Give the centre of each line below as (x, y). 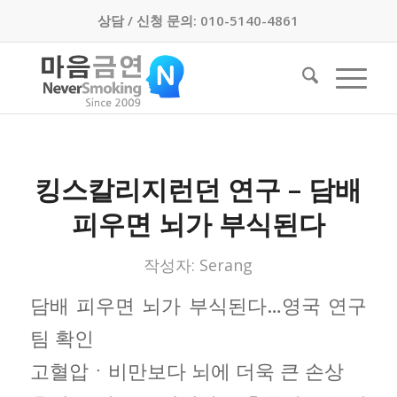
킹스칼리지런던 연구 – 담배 (198, 189)
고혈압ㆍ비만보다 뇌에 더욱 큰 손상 (187, 370)
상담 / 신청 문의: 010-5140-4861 (198, 20)
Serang (226, 265)
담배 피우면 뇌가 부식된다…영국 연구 (198, 304)
